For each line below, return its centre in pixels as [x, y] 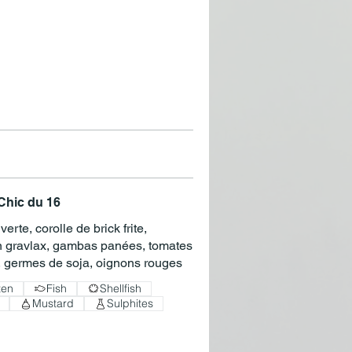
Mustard [53, 304]
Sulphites [130, 304]
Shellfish [121, 288]
